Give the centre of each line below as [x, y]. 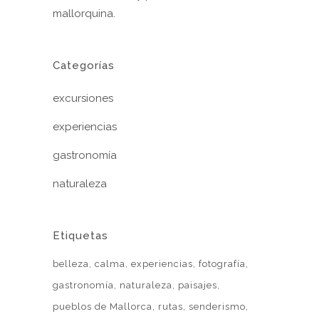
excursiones [83, 99]
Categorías [84, 66]
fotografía [222, 264]
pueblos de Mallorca [103, 307]
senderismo [217, 307]
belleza [71, 264]
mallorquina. [84, 14]
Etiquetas [80, 236]
